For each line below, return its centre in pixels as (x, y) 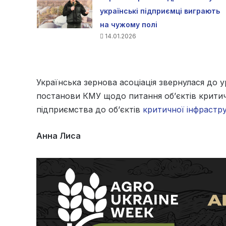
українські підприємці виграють (160, 11)
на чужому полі (128, 25)
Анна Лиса (59, 136)
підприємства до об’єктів (90, 110)
